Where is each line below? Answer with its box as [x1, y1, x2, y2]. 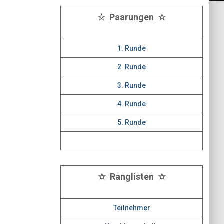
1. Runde [117, 44, 146, 52]
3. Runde [117, 81, 146, 89]
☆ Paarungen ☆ [97, 12, 166, 22]
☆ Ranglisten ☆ [97, 171, 166, 182]
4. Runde [117, 100, 146, 108]
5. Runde [117, 118, 146, 126]
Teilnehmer [113, 204, 150, 212]
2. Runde [117, 63, 146, 71]
